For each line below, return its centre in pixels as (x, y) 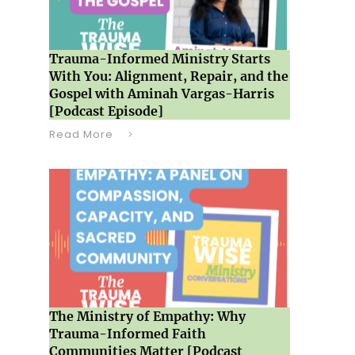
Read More (81, 134)
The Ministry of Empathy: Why (147, 316)
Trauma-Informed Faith (127, 334)
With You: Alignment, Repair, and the (168, 76)
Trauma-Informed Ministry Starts (159, 59)
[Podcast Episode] (106, 111)
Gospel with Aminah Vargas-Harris (161, 94)
